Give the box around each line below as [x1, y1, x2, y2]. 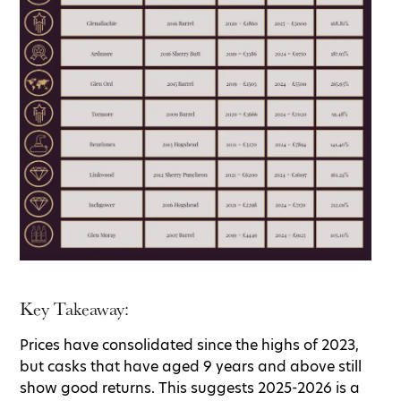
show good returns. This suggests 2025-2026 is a [20, 377, 360, 398]
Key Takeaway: [20, 296, 133, 320]
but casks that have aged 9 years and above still [20, 355, 362, 377]
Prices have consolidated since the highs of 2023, [20, 334, 359, 355]
